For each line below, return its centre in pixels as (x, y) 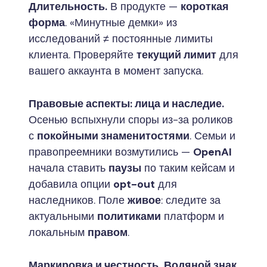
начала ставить (69, 168)
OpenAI (212, 152)
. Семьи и (212, 136)
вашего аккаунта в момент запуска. (116, 71)
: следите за (191, 200)
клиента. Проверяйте (83, 55)
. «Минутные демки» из (121, 22)
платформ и (193, 216)
